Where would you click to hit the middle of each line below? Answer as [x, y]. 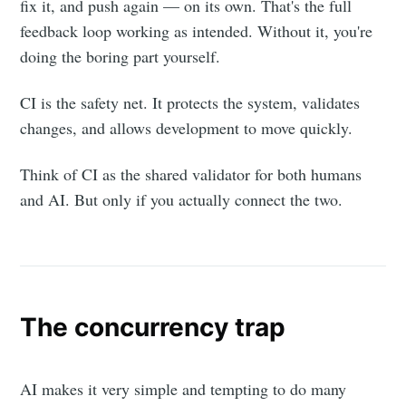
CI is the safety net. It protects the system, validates [190, 102]
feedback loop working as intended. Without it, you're [197, 30]
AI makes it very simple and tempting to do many [184, 389]
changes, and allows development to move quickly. [187, 127]
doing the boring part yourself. [121, 56]
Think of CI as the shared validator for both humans [191, 174]
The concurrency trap [153, 327]
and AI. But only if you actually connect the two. [182, 199]
